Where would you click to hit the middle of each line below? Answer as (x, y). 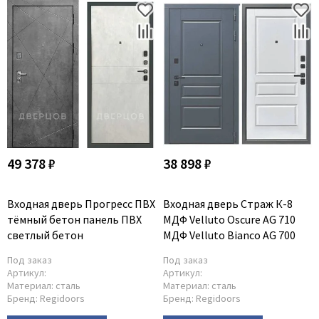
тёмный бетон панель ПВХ (74, 219)
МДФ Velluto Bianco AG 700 (229, 235)
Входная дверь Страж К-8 (228, 204)
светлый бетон (45, 235)
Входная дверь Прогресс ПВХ (81, 204)
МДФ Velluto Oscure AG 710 (229, 219)
